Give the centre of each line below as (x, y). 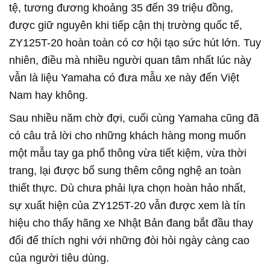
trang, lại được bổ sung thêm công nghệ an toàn (125, 171)
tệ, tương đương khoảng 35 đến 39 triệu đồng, (121, 8)
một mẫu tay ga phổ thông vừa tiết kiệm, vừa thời (128, 153)
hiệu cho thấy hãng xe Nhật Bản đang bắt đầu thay (131, 223)
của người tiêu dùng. (59, 258)
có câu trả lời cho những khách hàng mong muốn (127, 136)
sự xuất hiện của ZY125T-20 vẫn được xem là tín (127, 206)
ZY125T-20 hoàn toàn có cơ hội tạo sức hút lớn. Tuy (135, 43)
